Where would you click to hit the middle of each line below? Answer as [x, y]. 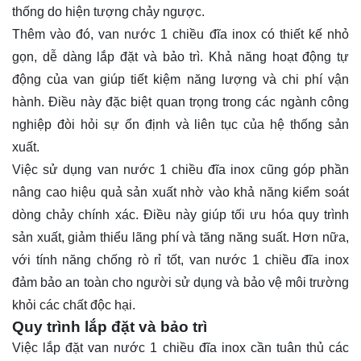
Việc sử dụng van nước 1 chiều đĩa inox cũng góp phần [180, 170]
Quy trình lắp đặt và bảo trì [110, 327]
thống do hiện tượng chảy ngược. [108, 12]
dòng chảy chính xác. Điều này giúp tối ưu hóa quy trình [180, 215]
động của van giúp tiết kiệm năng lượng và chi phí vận [180, 80]
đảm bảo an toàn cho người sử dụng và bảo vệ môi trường [180, 283]
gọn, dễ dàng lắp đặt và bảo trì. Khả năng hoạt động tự [180, 57]
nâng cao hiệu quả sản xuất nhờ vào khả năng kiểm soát [180, 193]
